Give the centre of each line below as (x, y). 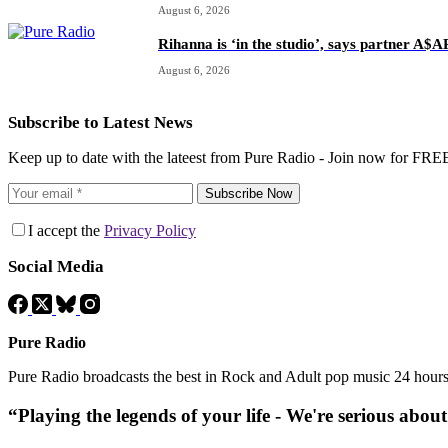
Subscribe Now (248, 193)
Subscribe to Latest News (100, 122)
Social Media (56, 267)
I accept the (66, 230)
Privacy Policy (150, 230)
